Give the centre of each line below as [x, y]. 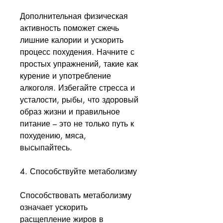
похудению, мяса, [53, 136]
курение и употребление [65, 76]
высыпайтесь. [46, 148]
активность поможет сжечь [69, 28]
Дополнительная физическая [74, 16]
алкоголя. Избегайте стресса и [77, 88]
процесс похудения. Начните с [77, 52]
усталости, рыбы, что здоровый [79, 100]
